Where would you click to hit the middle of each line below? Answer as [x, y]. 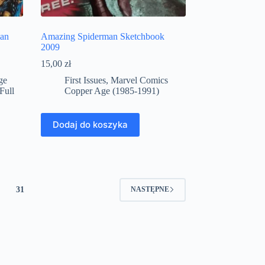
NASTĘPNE [150, 190]
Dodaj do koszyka [90, 125]
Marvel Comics [139, 80]
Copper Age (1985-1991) [112, 91]
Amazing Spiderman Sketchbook [102, 36]
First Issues [85, 80]
